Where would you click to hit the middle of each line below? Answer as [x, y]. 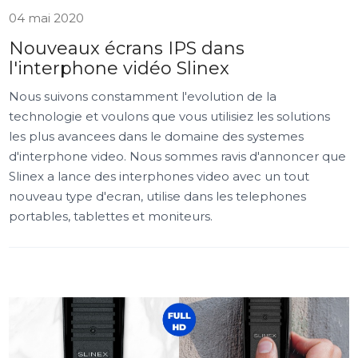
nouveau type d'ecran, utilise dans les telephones [158, 196]
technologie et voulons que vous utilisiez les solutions [170, 116]
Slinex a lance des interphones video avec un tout [159, 176]
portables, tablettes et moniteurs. [111, 216]
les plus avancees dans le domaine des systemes [157, 136]
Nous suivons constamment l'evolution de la [143, 96]
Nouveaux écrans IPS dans [127, 48]
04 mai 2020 [47, 18]
